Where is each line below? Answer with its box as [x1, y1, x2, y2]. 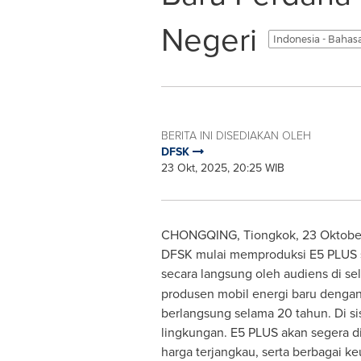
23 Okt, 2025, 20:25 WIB [160, 160, 284, 176]
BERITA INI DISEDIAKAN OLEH [160, 127, 311, 143]
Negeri [160, 16, 257, 61]
